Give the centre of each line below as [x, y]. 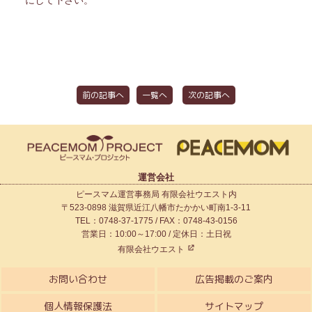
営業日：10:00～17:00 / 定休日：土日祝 [156, 234]
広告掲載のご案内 [234, 279]
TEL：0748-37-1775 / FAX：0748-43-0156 [156, 221]
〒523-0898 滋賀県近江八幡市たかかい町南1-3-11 [156, 208]
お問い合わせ [78, 279]
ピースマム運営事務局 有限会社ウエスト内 [156, 195]
